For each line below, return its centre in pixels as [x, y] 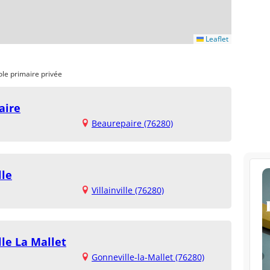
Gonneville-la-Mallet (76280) [148, 257]
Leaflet [216, 39]
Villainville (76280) [128, 190]
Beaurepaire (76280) [132, 124]
